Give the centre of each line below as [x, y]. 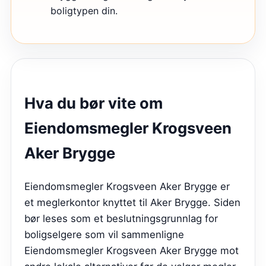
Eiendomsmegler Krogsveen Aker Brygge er [127, 186]
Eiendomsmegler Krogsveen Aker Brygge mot [132, 250]
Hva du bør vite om [94, 103]
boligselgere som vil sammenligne [104, 234]
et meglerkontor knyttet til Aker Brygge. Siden [132, 202]
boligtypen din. [84, 11]
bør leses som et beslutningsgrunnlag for [121, 218]
